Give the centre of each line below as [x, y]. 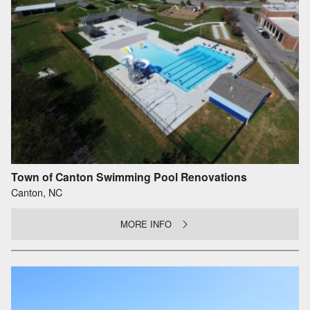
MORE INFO [146, 224]
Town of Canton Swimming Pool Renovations [129, 177]
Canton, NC [37, 192]
